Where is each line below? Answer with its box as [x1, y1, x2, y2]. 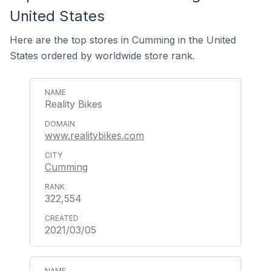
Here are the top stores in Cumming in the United [10, 34, 236, 46]
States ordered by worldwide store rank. [10, 50, 195, 62]
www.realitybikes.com [45, 129, 144, 142]
